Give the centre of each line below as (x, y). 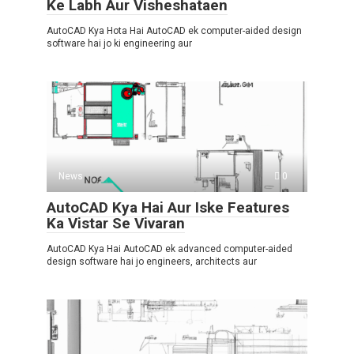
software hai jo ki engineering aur (119, 43)
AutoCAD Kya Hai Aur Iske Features (168, 207)
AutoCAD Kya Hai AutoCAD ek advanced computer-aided (169, 249)
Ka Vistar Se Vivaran (116, 223)
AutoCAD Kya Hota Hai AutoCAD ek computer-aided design (174, 31)
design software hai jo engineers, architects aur (152, 262)
